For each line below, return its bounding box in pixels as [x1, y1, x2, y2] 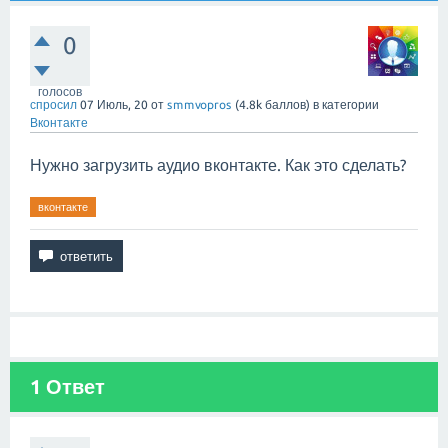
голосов [38, 85, 82, 98]
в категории [313, 98, 379, 111]
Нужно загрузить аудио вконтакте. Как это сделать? [30, 156, 406, 174]
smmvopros [167, 98, 232, 111]
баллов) [262, 98, 310, 111]
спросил [30, 98, 77, 111]
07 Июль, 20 [80, 98, 148, 111]
